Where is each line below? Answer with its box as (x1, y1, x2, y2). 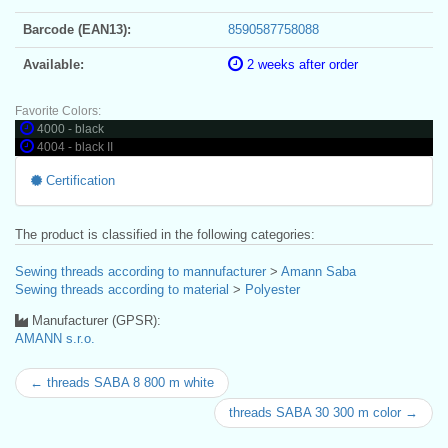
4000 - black (37, 121, 104, 136)
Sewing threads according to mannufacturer (15, 263, 266, 279)
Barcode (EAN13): (23, 21, 131, 37)
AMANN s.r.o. (15, 330, 95, 346)
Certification (42, 172, 115, 188)
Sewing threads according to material (15, 281, 229, 297)
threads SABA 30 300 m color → (229, 404, 418, 420)
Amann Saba (281, 263, 356, 279)
